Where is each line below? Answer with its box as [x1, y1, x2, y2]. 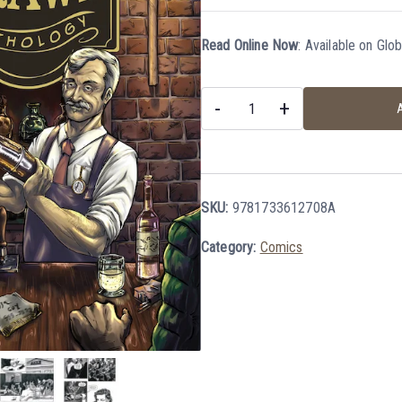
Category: [201, 239, 260, 256]
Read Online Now [201, 37, 299, 54]
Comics [259, 239, 303, 256]
